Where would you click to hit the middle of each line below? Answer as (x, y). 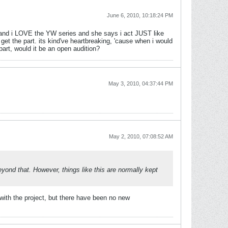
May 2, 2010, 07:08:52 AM (141, 136)
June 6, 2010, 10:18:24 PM (140, 15)
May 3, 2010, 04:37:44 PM (141, 83)
